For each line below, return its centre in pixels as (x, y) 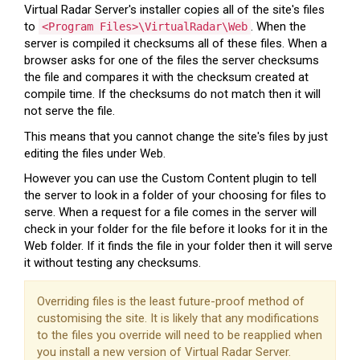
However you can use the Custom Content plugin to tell (170, 178)
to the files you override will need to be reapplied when (180, 335)
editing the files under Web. (95, 153)
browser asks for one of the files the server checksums (172, 60)
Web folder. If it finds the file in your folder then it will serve (178, 246)
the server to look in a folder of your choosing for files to (175, 195)
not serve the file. (70, 111)
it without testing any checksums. (112, 263)
